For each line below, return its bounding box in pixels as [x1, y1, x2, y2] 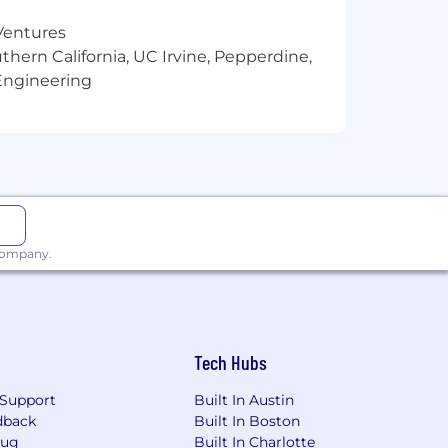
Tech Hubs [194, 350, 268, 375]
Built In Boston [194, 412, 301, 431]
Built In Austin [194, 391, 295, 410]
